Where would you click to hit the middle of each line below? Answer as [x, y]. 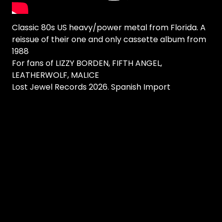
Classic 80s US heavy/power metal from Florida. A [109, 28]
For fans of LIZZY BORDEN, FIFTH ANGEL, [87, 63]
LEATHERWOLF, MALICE [55, 75]
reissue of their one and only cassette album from [109, 39]
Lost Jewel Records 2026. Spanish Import [91, 87]
